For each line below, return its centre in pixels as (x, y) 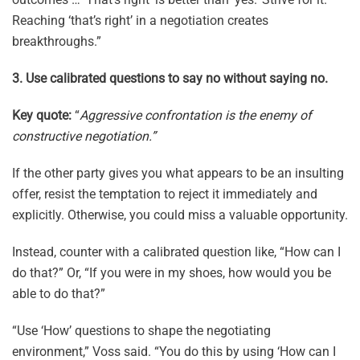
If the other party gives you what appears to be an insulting (178, 174)
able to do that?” (59, 294)
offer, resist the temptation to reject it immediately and (165, 194)
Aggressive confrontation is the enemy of (196, 116)
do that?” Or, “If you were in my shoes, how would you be (172, 273)
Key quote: (43, 116)
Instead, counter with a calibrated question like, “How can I (176, 252)
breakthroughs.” (57, 42)
